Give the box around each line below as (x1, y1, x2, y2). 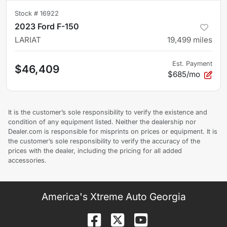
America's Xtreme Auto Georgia (41, 191, 186, 203)
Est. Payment (172, 60, 212, 68)
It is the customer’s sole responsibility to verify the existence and (8, 108, 207, 117)
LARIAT (15, 35, 41, 45)
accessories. (8, 157, 47, 165)
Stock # (15, 10, 40, 18)
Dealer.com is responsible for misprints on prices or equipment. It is (8, 128, 217, 136)
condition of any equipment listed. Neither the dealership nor (8, 118, 196, 126)
